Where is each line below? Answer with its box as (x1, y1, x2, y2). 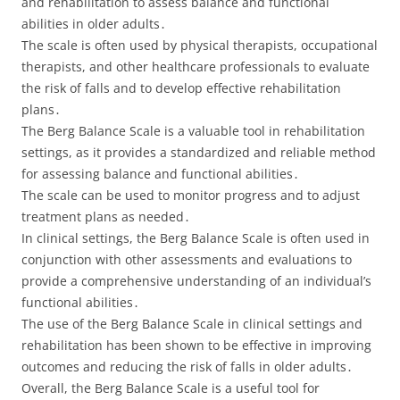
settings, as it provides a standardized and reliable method (21, 144, 376, 161)
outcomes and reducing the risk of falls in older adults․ (21, 358, 353, 375)
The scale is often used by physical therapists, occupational (21, 37, 378, 54)
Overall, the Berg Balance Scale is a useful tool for (21, 379, 320, 396)
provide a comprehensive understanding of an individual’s (21, 272, 371, 289)
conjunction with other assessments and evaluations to (21, 251, 352, 268)
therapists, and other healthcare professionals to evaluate (21, 58, 370, 75)
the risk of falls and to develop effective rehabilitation (21, 79, 341, 96)
